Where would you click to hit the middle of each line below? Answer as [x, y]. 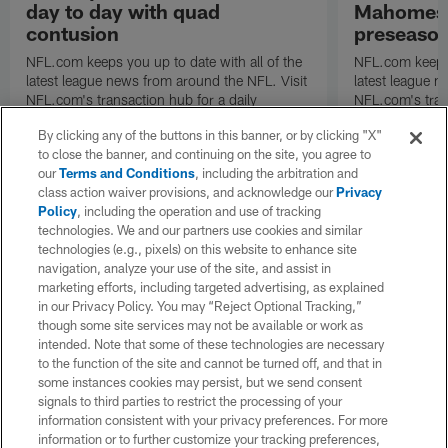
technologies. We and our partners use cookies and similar [200, 230]
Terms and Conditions [127, 173]
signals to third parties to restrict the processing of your [190, 401]
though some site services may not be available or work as [201, 325]
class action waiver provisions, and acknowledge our [187, 192]
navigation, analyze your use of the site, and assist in [185, 268]
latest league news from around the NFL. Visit [167, 80]
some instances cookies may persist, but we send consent [200, 382]
